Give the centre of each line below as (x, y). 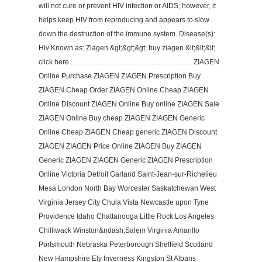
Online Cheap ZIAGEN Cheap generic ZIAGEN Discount (127, 132)
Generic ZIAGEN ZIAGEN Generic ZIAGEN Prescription (125, 160)
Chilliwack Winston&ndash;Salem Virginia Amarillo (119, 230)
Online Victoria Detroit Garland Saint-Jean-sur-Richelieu (127, 174)
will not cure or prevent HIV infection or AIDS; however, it (127, 6)
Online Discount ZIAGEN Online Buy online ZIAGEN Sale (129, 104)
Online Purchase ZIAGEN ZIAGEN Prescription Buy (119, 76)
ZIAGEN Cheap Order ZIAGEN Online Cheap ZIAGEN (123, 90)
